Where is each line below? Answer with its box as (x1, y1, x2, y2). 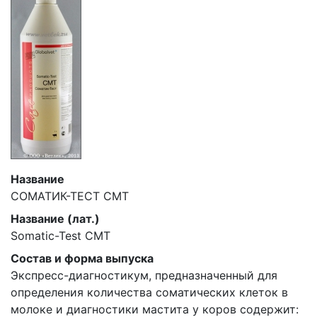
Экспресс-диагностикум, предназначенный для (11, 268, 277, 282)
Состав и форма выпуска (11, 251, 154, 265)
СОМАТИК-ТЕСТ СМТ (11, 189, 129, 203)
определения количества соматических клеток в (11, 285, 288, 299)
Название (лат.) (11, 212, 100, 226)
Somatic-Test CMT (11, 229, 110, 243)
